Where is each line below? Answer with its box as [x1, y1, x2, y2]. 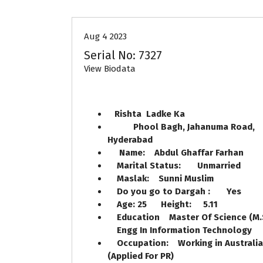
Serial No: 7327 [84, 48, 171, 63]
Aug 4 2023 [84, 31, 127, 42]
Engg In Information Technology [107, 225, 259, 236]
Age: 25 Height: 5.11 [107, 199, 218, 210]
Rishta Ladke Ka [107, 109, 197, 120]
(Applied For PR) [107, 251, 247, 262]
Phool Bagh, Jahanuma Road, [107, 122, 255, 133]
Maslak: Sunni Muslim [107, 173, 223, 184]
